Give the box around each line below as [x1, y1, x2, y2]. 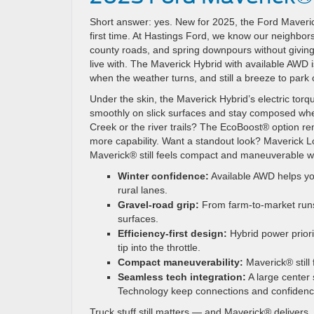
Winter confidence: [118, 170, 209, 182]
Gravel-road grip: [118, 199, 199, 210]
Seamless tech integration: [118, 271, 246, 282]
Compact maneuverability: [118, 257, 243, 268]
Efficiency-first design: [118, 228, 227, 239]
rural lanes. [118, 184, 168, 196]
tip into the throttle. [118, 242, 200, 253]
